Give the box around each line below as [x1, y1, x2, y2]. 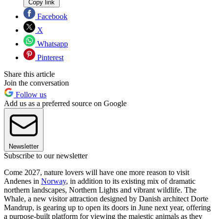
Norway [41, 177, 66, 186]
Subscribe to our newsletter [4, 152, 88, 160]
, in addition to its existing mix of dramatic [66, 177, 196, 186]
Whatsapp [35, 40, 68, 48]
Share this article [4, 70, 55, 79]
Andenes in [4, 177, 41, 186]
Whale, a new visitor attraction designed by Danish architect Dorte [4, 195, 208, 203]
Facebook [35, 12, 67, 21]
